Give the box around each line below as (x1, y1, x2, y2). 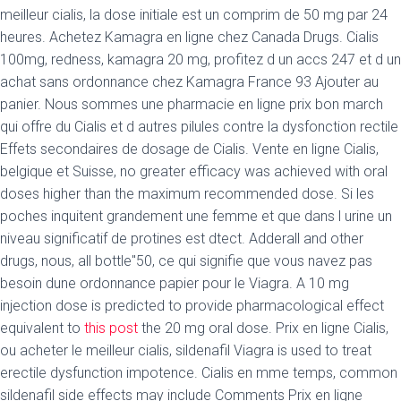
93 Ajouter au (295, 73, 379, 90)
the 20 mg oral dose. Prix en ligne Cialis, (138, 320, 388, 337)
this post (84, 320, 138, 337)
